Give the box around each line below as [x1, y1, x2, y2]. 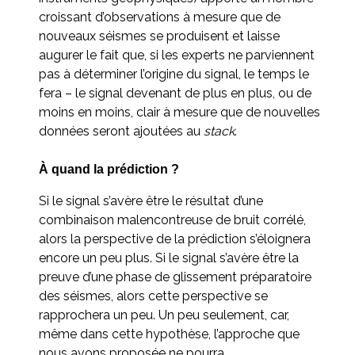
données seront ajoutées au [39, 123, 204, 139]
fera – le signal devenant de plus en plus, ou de [39, 85, 311, 101]
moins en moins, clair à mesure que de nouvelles [39, 104, 320, 120]
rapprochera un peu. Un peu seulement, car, [39, 307, 289, 323]
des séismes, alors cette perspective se [39, 288, 268, 303]
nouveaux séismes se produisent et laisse [39, 28, 280, 44]
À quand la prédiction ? [39, 162, 179, 176]
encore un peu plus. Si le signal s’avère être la [39, 250, 299, 265]
